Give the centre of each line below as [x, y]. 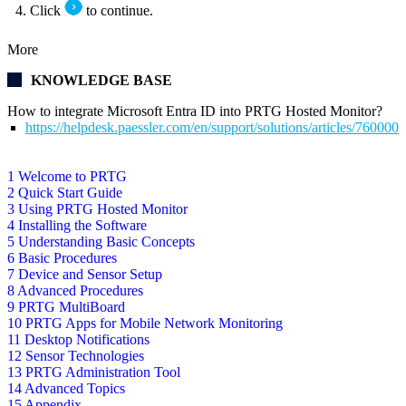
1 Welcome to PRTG [67, 176]
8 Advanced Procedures [75, 290]
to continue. [118, 10]
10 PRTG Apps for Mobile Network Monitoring [145, 323]
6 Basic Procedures [62, 257]
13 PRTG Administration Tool [94, 372]
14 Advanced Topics [66, 388]
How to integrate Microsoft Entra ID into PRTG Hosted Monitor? [195, 111]
